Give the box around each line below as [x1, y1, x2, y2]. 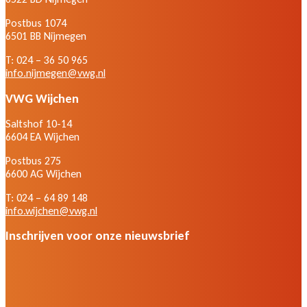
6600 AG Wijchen [5, 167, 82, 180]
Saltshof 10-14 [5, 116, 72, 130]
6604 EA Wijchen [5, 130, 79, 143]
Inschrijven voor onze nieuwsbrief [5, 227, 190, 243]
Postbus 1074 [5, 16, 66, 29]
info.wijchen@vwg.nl [5, 204, 97, 217]
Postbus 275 [5, 153, 61, 167]
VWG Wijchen [5, 90, 79, 106]
